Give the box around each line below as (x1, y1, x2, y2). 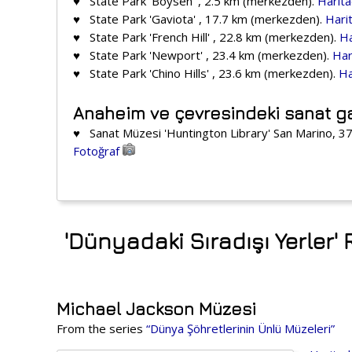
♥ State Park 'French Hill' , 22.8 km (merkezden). (73, 29, 339, 46)
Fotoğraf (73, 143, 123, 159)
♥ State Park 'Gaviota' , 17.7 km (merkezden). (73, 11, 325, 27)
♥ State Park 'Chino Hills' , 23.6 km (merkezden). (73, 65, 339, 82)
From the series (57, 320, 146, 336)
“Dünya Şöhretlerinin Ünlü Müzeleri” (146, 320, 335, 336)
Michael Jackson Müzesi (57, 298, 256, 319)
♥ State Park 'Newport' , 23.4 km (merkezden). (73, 47, 332, 64)
